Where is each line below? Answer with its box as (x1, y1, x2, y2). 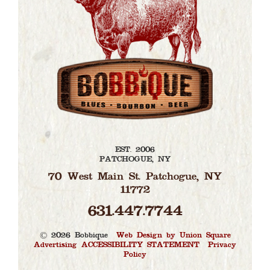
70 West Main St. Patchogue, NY (48, 171, 222, 184)
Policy (124, 250, 146, 260)
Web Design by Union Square (116, 231, 231, 241)
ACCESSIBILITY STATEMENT (81, 240, 199, 251)
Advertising (34, 240, 77, 251)
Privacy (208, 240, 236, 251)
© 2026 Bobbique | (39, 231, 116, 241)
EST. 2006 (115, 145, 155, 155)
